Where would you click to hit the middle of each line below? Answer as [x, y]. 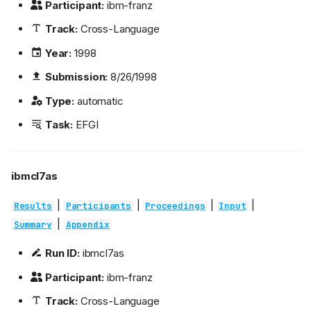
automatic [99, 101]
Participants [98, 206]
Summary [33, 225]
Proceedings [175, 206]
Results [33, 206]
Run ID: [62, 253]
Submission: [76, 77]
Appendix [87, 225]
